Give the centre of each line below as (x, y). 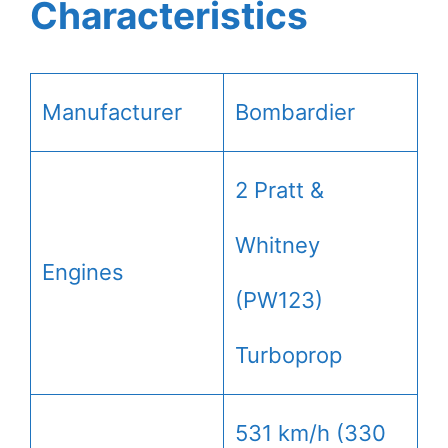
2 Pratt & (279, 189)
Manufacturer (112, 111)
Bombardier (295, 111)
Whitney (277, 244)
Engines (83, 271)
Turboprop (288, 354)
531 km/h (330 (310, 432)
